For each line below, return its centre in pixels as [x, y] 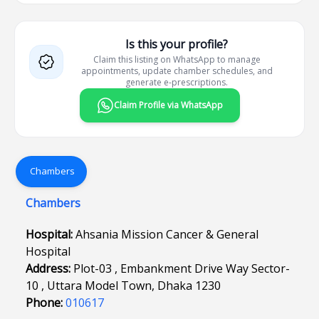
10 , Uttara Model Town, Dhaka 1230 [123, 286]
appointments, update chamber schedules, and [177, 71]
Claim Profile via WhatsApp [168, 105]
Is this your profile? [177, 44]
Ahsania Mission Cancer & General [167, 234]
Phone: [46, 303]
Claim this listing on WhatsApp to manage [177, 59]
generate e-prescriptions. [177, 82]
